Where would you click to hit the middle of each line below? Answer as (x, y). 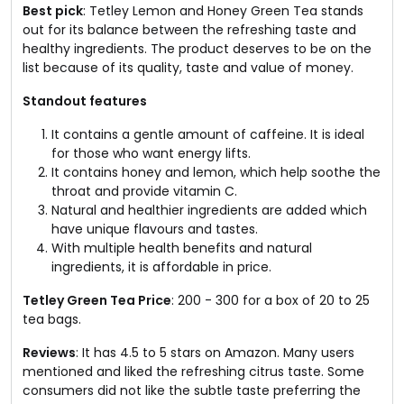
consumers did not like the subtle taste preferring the (192, 390)
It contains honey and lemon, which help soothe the (216, 172)
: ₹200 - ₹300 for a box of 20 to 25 (271, 300)
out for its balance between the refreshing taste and (189, 29)
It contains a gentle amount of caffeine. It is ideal (208, 134)
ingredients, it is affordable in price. (161, 266)
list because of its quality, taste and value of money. (188, 67)
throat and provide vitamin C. (144, 191)
